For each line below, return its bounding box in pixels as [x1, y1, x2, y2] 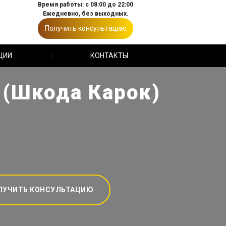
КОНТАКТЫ [90, 51, 128, 60]
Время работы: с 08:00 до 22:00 [38, 1, 133, 8]
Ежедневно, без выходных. [42, 10, 129, 17]
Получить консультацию [44, 24, 127, 32]
